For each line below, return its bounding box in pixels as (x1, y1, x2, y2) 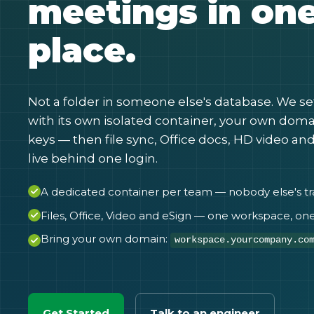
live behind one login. (28, 151, 158, 165)
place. (28, 30, 136, 71)
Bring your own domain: (41, 232, 170, 245)
